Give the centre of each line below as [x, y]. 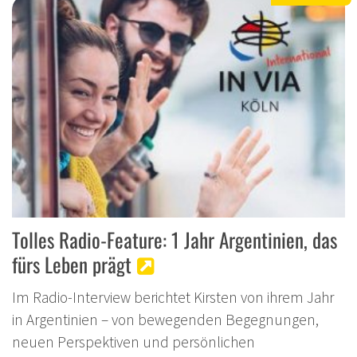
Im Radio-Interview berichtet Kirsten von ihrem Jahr [173, 297]
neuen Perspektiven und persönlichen [133, 341]
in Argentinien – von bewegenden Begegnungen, [165, 319]
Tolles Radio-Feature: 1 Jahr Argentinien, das [175, 239]
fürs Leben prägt [72, 264]
